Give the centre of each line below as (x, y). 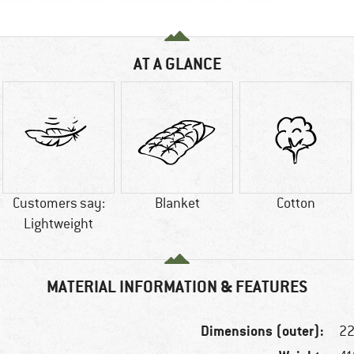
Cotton (296, 203)
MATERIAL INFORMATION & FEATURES (177, 287)
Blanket (177, 203)
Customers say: (58, 203)
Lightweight (58, 224)
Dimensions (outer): (263, 331)
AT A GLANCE (177, 64)
